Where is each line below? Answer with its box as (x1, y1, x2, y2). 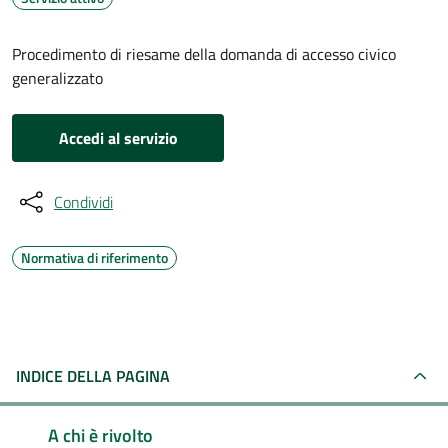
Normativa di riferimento (21, 247, 168, 268)
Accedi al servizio (58, 126, 178, 150)
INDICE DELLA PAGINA (16, 364, 170, 388)
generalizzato (12, 66, 103, 90)
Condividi (54, 190, 113, 214)
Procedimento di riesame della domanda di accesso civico (12, 42, 396, 66)
